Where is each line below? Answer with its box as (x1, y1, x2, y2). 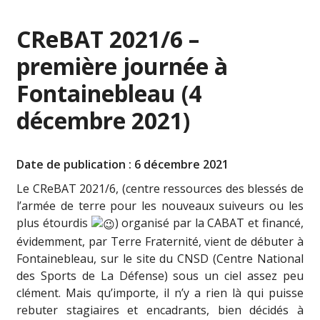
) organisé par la (114, 215, 208, 231)
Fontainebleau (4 (16, 78, 202, 109)
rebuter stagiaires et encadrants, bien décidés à (16, 301, 304, 318)
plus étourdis (16, 215, 91, 231)
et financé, (244, 215, 304, 231)
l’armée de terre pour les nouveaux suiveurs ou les (16, 198, 304, 214)
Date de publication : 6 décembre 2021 (16, 156, 229, 172)
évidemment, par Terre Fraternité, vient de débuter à (16, 233, 304, 249)
